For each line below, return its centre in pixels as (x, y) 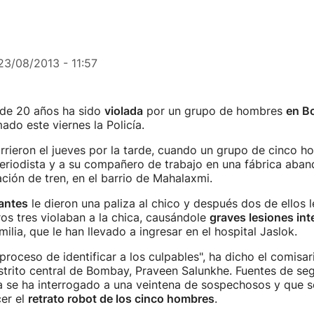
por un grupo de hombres (214, 111)
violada (123, 111)
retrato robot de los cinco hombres (121, 299)
